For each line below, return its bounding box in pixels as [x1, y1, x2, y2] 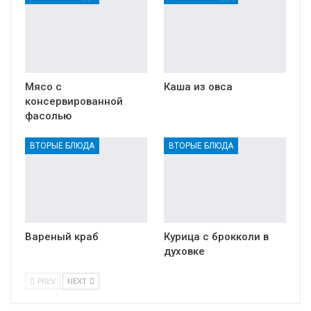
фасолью [25, 109, 72, 122]
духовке [164, 245, 205, 258]
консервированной [25, 94, 123, 108]
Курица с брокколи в [164, 230, 269, 244]
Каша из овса [164, 80, 233, 93]
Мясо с [25, 80, 62, 93]
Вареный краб [25, 230, 99, 244]
